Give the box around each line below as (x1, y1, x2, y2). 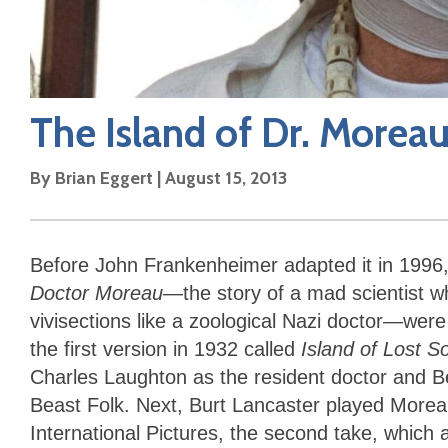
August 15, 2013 (165, 167, 287, 190)
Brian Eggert (55, 167, 153, 190)
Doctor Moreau (30, 282, 163, 305)
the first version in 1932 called (30, 338, 301, 361)
